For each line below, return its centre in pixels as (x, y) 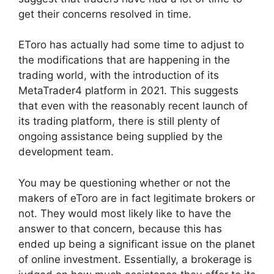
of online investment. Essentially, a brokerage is (135, 259)
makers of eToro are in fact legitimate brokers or (137, 198)
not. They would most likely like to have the (125, 213)
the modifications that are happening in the (124, 60)
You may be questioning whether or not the (124, 183)
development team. (66, 152)
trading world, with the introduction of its (119, 76)
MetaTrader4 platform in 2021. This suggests (128, 91)
